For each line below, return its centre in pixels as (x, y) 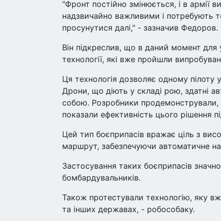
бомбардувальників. (101, 178)
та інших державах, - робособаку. (129, 209)
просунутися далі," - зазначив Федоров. (140, 28)
